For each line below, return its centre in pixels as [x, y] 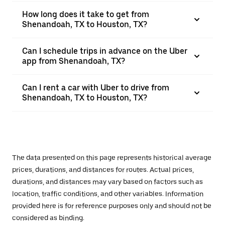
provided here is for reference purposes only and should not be [112, 206]
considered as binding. [48, 218]
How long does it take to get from [86, 14]
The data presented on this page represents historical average [112, 158]
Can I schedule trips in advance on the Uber [105, 51]
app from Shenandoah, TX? [74, 61]
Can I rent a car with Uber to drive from [96, 88]
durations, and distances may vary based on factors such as [107, 182]
